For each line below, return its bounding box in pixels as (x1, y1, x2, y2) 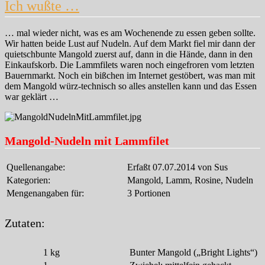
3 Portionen (127, 188, 170, 199)
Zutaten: (5, 216, 45, 230)
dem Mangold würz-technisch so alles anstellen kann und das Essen (5, 81, 257, 92)
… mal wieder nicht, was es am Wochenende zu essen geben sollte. (5, 28, 256, 38)
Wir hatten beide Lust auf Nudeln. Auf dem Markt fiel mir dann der (5, 38, 255, 49)
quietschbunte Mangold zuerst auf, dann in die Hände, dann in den (5, 49, 253, 60)
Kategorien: (7, 175, 50, 186)
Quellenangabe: (7, 162, 65, 173)
